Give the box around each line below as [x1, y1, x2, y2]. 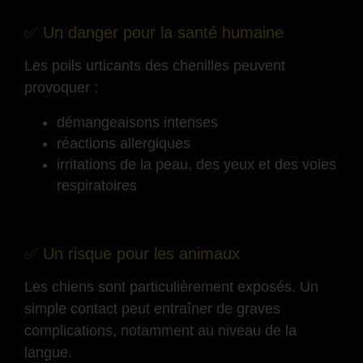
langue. [24, 344, 72, 361]
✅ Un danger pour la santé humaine [24, 23, 284, 42]
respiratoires [57, 177, 137, 194]
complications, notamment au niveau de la [24, 322, 297, 340]
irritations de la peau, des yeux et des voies [57, 156, 336, 173]
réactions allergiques [57, 135, 190, 152]
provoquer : [24, 79, 98, 96]
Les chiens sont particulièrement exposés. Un [24, 279, 318, 296]
